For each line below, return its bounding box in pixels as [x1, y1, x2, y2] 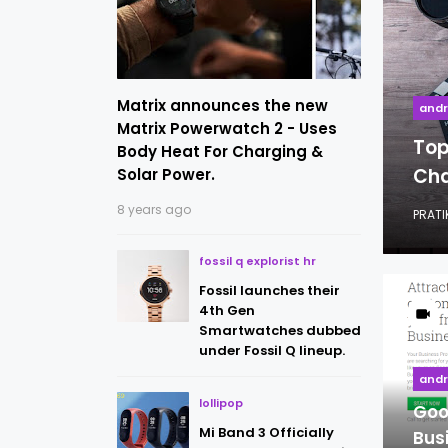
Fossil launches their [199, 281, 340, 300]
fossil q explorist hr [199, 253, 316, 269]
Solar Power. [117, 164, 215, 185]
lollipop [199, 395, 243, 411]
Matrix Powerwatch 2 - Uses [117, 118, 337, 139]
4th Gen [199, 301, 255, 320]
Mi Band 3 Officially [199, 423, 334, 442]
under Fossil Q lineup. [199, 341, 345, 360]
